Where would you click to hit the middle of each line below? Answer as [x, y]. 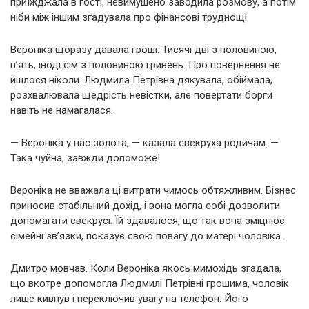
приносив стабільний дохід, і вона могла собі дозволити [145, 205]
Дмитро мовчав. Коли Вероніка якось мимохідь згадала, [146, 268]
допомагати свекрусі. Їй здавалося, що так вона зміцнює [148, 220]
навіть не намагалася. [62, 110]
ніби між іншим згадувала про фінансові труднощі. [130, 17]
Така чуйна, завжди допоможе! [85, 158]
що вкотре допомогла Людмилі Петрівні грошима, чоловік [150, 283]
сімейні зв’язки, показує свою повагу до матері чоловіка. [147, 236]
